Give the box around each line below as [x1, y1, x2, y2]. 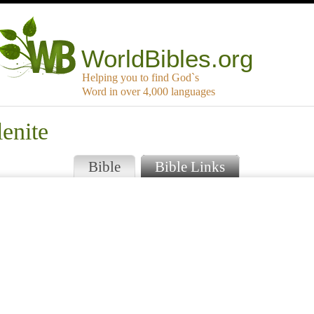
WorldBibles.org [81, 45, 254, 73]
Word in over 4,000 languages [82, 86, 215, 98]
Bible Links [154, 158, 225, 175]
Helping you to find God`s [82, 71, 199, 84]
